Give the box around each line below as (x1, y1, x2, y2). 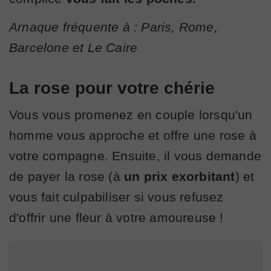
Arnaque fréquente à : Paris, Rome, (9, 19, 218, 34)
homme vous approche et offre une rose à (9, 128, 256, 142)
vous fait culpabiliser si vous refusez (9, 189, 224, 204)
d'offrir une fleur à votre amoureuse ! (9, 210, 224, 224)
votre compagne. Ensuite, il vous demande (9, 148, 262, 163)
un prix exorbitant (124, 169, 235, 183)
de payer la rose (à (9, 169, 124, 183)
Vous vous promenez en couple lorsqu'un (9, 107, 253, 122)
